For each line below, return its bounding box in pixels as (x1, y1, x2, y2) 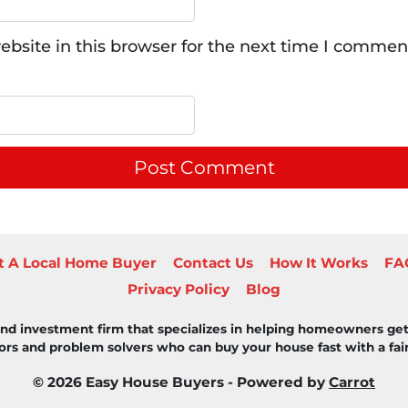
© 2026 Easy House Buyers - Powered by (33, 373, 329, 391)
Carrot (329, 373, 375, 391)
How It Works (269, 254, 368, 272)
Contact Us (172, 254, 253, 272)
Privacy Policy (127, 280, 229, 299)
